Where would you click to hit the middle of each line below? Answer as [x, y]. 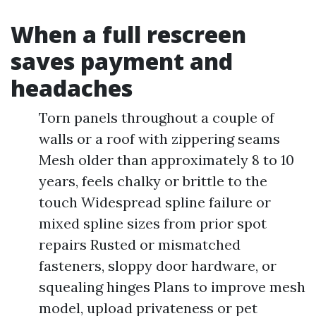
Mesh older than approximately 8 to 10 [166, 160]
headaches [72, 88]
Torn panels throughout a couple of [157, 117]
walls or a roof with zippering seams [159, 139]
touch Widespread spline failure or [155, 202]
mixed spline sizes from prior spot [153, 223]
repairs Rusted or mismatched [140, 244]
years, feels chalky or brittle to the [153, 181]
